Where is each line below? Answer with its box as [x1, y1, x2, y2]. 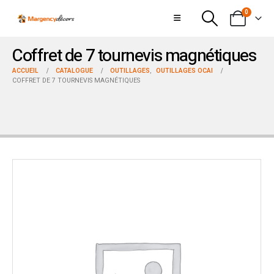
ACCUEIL [12, 66, 39, 75]
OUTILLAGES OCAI [156, 66, 213, 75]
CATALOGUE [56, 66, 93, 75]
